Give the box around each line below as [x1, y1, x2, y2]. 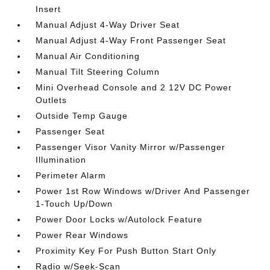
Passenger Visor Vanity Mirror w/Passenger [36, 142, 226, 152]
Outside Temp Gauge [36, 111, 128, 121]
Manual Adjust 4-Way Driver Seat [36, 20, 180, 30]
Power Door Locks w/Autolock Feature [36, 215, 203, 224]
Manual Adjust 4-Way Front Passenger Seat [36, 36, 227, 45]
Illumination [36, 155, 87, 165]
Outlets [36, 95, 67, 105]
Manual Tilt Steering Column [36, 67, 160, 77]
